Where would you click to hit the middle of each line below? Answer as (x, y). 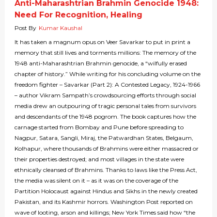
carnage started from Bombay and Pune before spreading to (99, 127)
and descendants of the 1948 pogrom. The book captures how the (105, 117)
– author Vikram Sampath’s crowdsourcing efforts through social (105, 95)
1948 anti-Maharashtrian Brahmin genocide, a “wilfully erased (101, 63)
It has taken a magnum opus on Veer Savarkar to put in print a (102, 42)
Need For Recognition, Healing (78, 15)
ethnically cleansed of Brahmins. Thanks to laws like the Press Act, (106, 170)
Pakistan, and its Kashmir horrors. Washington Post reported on (104, 202)
